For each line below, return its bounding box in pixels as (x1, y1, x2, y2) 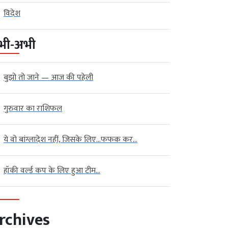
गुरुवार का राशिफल (4, 101, 62, 116)
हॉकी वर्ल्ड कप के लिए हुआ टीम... (4, 163, 100, 178)
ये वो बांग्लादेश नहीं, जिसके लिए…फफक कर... (4, 132, 137, 147)
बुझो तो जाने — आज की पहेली (4, 70, 93, 84)
